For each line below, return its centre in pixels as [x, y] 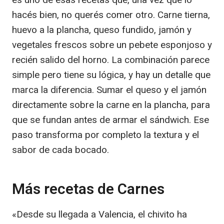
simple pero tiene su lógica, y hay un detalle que [111, 75]
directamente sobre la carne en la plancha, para [111, 105]
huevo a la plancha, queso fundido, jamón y [102, 30]
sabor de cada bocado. [60, 150]
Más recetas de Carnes [88, 189]
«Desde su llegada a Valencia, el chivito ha [99, 214]
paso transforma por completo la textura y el [105, 135]
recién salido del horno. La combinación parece [111, 60]
